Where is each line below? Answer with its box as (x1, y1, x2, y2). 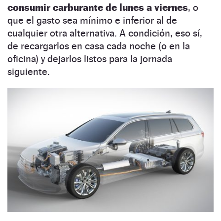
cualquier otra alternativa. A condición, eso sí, (7, 27, 202, 39)
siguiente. (7, 66, 50, 78)
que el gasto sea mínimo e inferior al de (7, 14, 177, 27)
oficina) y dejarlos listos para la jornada (7, 53, 172, 65)
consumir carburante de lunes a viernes (7, 1, 188, 14)
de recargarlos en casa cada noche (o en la (7, 40, 190, 52)
